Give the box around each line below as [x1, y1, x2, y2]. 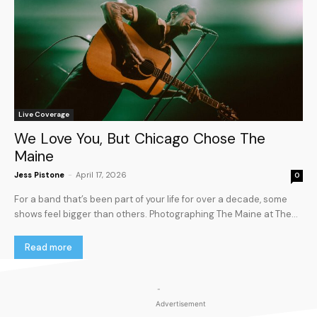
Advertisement [156, 299, 206, 309]
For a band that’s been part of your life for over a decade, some [14, 193, 287, 206]
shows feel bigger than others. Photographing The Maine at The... [14, 208, 298, 221]
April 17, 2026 [76, 170, 127, 180]
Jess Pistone [14, 170, 64, 180]
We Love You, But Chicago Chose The [14, 129, 265, 149]
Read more [25, 241, 72, 254]
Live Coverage [18, 110, 69, 120]
